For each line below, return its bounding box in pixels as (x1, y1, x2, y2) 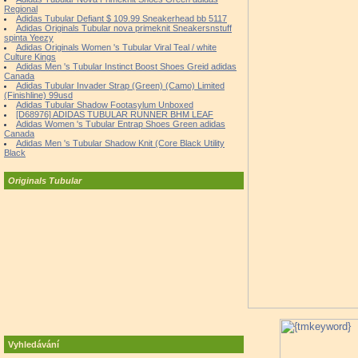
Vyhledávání (8, 340, 59, 349)
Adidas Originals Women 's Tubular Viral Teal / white (16, 42, 217, 52)
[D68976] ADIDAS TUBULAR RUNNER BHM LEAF (16, 109, 213, 119)
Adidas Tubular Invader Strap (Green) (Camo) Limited (16, 81, 225, 90)
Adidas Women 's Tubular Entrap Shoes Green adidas (16, 119, 225, 129)
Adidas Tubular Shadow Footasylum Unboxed (16, 100, 193, 109)
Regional (4, 4, 38, 14)
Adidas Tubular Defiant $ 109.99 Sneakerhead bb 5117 (16, 14, 227, 23)
